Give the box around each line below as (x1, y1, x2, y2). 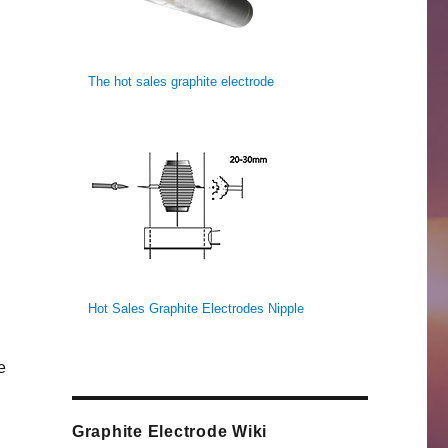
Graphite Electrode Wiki (71, 423, 268, 441)
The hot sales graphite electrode (88, 74, 275, 90)
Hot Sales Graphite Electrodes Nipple (88, 301, 305, 317)
